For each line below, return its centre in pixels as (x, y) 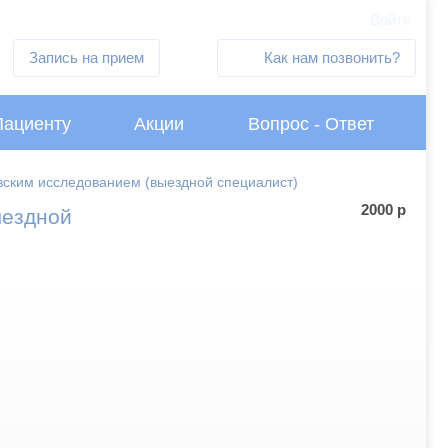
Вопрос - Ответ (311, 123)
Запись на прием (87, 57)
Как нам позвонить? (329, 57)
